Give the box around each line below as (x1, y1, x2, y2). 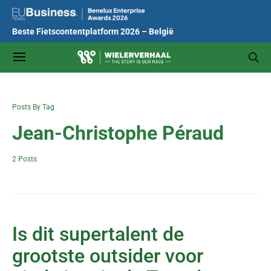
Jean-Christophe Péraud (12, 122, 224, 145)
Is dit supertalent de (12, 223, 184, 246)
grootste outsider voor (12, 244, 203, 267)
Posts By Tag (12, 103, 54, 111)
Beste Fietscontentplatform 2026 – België (12, 27, 174, 37)
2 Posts (12, 155, 37, 163)
